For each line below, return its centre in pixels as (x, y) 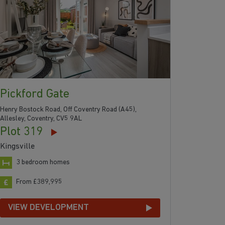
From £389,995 (39, 182)
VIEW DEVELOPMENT (49, 207)
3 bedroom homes (43, 162)
